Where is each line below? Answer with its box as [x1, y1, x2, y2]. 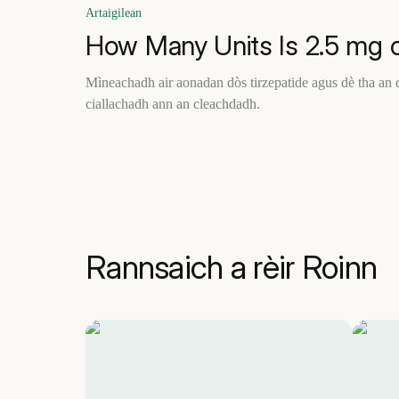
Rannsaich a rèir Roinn [85, 247, 378, 287]
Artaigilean [85, 5, 142, 20]
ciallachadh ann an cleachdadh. [85, 95, 260, 111]
